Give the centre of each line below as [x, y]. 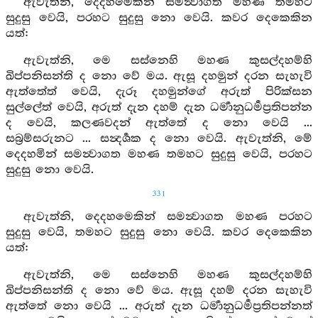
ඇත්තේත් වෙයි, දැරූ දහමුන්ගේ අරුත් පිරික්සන [159, 92]
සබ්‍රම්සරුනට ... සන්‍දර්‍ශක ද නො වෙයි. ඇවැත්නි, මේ [159, 139]
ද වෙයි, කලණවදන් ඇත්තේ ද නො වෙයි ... [159, 123]
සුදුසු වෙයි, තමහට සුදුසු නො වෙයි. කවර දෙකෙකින [159, 232]
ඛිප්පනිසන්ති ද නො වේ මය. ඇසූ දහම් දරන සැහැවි [159, 291]
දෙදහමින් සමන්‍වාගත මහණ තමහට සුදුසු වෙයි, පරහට [159, 154]
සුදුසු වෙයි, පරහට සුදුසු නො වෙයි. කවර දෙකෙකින [159, 18]
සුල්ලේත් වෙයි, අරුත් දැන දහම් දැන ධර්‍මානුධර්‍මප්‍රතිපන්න [159, 108]
